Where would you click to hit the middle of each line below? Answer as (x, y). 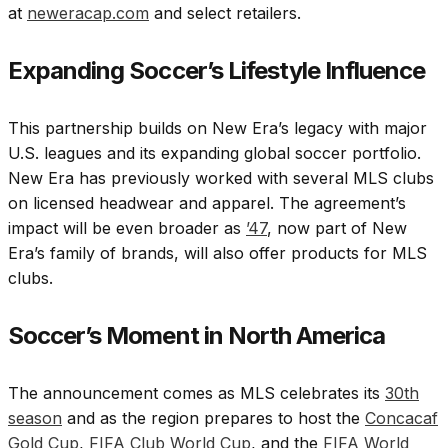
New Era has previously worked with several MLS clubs (221, 178)
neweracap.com (88, 13)
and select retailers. (225, 13)
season (35, 418)
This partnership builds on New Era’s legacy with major (217, 128)
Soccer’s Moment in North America (197, 336)
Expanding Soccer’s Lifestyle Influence (217, 71)
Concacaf (401, 418)
